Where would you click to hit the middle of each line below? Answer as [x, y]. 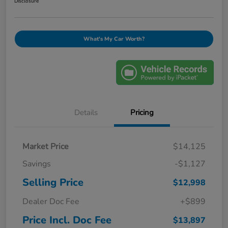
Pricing [142, 113]
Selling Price [53, 183]
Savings [37, 164]
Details [86, 113]
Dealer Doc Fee [51, 202]
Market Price [46, 147]
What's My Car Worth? [114, 39]
